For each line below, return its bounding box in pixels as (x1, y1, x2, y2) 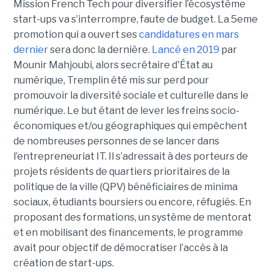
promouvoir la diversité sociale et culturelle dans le (13, 89, 249, 101)
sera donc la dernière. (48, 43, 150, 55)
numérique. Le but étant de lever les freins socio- (13, 104, 239, 116)
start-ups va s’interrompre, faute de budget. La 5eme (13, 13, 258, 25)
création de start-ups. (13, 257, 114, 269)
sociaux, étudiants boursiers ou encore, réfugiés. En (13, 196, 251, 208)
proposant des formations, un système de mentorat (13, 211, 252, 223)
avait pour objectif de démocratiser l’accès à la (13, 241, 228, 253)
